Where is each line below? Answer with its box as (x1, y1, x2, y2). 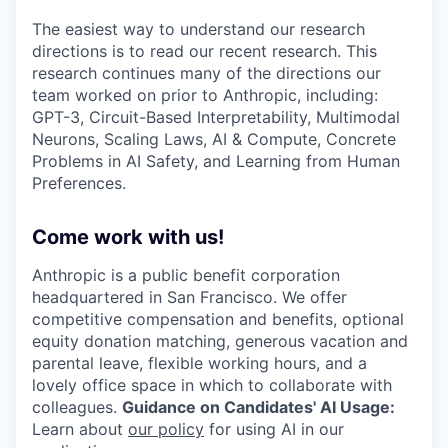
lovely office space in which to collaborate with (32, 375, 392, 396)
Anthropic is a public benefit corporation (32, 265, 340, 286)
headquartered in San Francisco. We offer (32, 287, 347, 308)
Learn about (32, 419, 128, 440)
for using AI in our (204, 419, 344, 440)
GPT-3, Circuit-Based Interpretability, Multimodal (32, 107, 400, 128)
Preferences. (32, 173, 126, 194)
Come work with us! (32, 225, 224, 250)
